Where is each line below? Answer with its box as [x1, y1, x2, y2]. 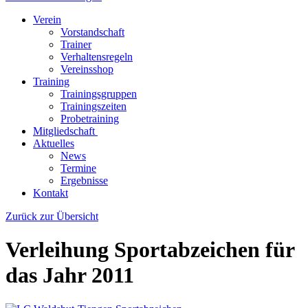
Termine [60, 162, 96, 174]
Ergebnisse [60, 175, 108, 186]
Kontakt [33, 187, 68, 199]
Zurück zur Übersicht [5, 210, 98, 222]
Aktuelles [33, 137, 74, 149]
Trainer [60, 38, 91, 50]
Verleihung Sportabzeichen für [5, 237, 294, 263]
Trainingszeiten [60, 100, 126, 112]
